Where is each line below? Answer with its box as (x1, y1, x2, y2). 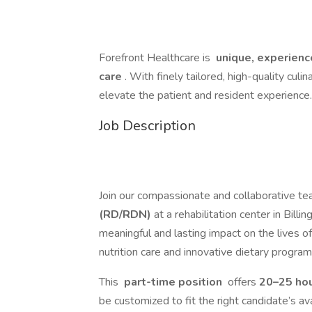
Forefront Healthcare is (99, 50, 213, 65)
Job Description (99, 116, 196, 135)
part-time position (121, 274, 225, 290)
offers (225, 274, 259, 290)
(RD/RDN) (99, 207, 151, 222)
